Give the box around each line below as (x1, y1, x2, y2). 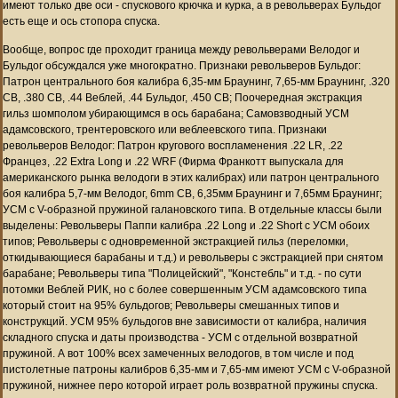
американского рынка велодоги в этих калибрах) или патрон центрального (3, 171, 379, 184)
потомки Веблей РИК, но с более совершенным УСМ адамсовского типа (3, 283, 367, 296)
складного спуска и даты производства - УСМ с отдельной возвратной (3, 330, 358, 344)
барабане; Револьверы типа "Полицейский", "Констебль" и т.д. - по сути (3, 267, 362, 280)
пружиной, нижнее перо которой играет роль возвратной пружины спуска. (3, 378, 378, 392)
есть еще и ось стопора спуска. (3, 14, 160, 28)
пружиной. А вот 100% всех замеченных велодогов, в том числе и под (3, 346, 354, 360)
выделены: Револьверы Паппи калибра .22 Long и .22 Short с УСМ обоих (3, 219, 370, 232)
